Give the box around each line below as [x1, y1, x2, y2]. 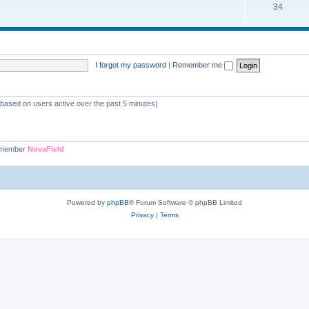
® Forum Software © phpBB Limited [129, 198, 242, 206]
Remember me [172, 60, 224, 69]
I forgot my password [94, 60, 166, 69]
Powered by [67, 198, 107, 206]
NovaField [28, 145, 64, 153]
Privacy [130, 210, 154, 219]
